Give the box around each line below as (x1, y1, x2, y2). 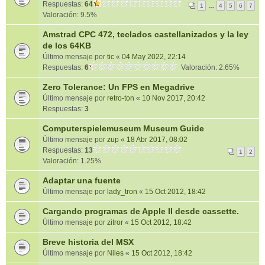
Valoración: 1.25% (43, 157, 101, 165)
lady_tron (107, 188, 137, 196)
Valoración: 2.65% (177, 63, 240, 72)
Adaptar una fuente (43, 176, 121, 185)
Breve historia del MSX (43, 237, 134, 247)
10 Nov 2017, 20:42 (142, 94, 205, 102)
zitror (107, 218, 123, 227)
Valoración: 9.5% (43, 11, 97, 19)
